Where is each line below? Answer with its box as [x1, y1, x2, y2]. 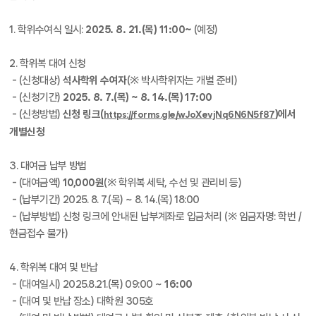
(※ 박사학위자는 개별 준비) [126, 74, 238, 87]
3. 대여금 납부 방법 [9, 159, 87, 172]
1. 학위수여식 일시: [9, 23, 86, 36]
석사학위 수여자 [63, 74, 127, 87]
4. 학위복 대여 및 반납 [9, 261, 98, 274]
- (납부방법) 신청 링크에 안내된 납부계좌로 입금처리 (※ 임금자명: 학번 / [9, 210, 302, 223]
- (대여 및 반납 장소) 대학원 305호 [9, 295, 154, 308]
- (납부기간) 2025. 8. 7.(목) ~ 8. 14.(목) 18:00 [9, 193, 200, 206]
